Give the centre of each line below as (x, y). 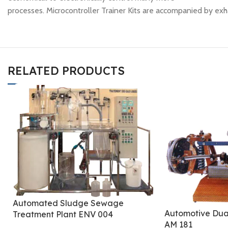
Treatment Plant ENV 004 (63, 214)
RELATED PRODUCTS (66, 71)
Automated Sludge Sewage (68, 203)
